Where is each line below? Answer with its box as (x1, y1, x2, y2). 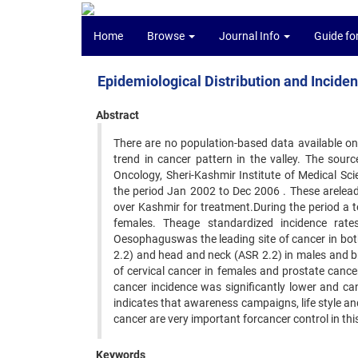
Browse (147, 30, 187, 42)
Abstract (96, 109, 139, 121)
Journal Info (219, 30, 282, 42)
